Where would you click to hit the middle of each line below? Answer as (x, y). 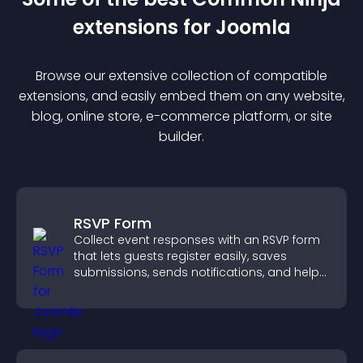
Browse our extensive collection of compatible (181, 76)
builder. (181, 137)
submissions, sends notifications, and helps (200, 272)
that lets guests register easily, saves (180, 256)
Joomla (253, 27)
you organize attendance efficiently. (177, 288)
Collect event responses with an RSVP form (197, 240)
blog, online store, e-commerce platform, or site (181, 116)
